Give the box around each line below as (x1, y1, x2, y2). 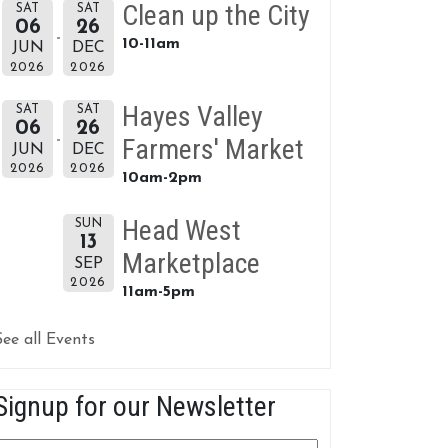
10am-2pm (122, 170, 202, 187)
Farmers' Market (122, 133, 304, 167)
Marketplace (122, 247, 260, 281)
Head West (122, 214, 241, 248)
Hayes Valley (122, 100, 263, 134)
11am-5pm (122, 284, 195, 301)
